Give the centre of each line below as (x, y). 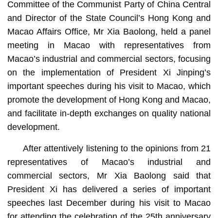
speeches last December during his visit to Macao (109, 203)
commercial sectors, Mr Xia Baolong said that (109, 175)
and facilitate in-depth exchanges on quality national (109, 113)
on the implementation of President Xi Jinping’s (109, 72)
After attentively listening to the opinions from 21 (117, 148)
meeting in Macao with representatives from (109, 45)
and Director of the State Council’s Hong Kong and (109, 18)
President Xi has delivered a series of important (109, 189)
